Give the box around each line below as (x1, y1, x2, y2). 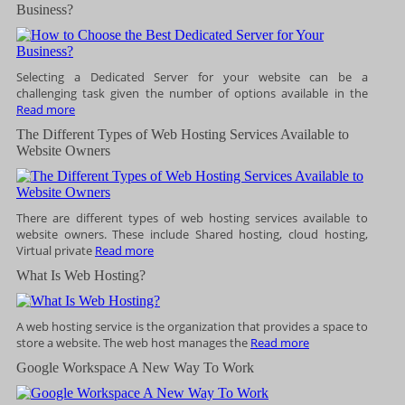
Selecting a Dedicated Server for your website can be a (16, 68, 368, 85)
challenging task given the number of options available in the (16, 84, 368, 101)
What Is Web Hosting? (16, 267, 146, 283)
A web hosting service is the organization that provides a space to (16, 317, 368, 334)
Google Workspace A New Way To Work (16, 359, 254, 375)
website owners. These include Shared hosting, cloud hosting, (16, 225, 368, 242)
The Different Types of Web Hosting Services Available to (16, 126, 349, 142)
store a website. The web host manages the (16, 334, 250, 351)
